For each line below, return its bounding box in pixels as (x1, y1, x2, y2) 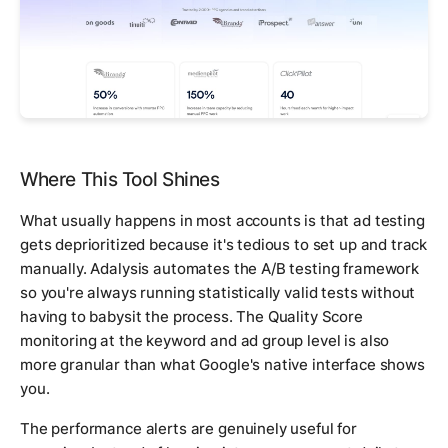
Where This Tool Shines (20, 168, 220, 192)
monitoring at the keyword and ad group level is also (20, 331, 390, 351)
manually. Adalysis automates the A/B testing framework (20, 259, 419, 279)
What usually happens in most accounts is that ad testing (20, 211, 425, 231)
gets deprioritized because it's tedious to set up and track (20, 235, 428, 255)
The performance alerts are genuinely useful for (20, 419, 357, 439)
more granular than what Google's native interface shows (20, 355, 425, 375)
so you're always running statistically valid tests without (20, 283, 416, 303)
